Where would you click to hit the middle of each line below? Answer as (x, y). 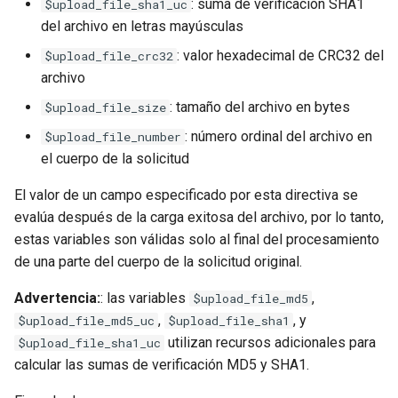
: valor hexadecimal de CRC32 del (280, 56)
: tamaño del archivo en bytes (260, 107)
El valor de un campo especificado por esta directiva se (186, 195)
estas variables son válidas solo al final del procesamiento (197, 239)
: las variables (145, 298)
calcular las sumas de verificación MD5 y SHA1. (162, 365)
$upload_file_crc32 (109, 56)
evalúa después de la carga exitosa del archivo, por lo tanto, (199, 217)
